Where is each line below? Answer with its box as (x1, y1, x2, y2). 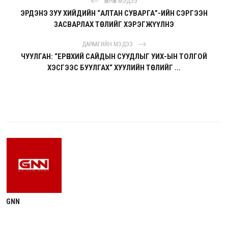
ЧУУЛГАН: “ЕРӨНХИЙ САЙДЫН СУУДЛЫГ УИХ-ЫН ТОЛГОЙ (21, 52, 207, 62)
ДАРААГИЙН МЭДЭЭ (81, 40, 134, 48)
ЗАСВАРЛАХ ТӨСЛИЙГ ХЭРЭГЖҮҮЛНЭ (54, 20, 174, 30)
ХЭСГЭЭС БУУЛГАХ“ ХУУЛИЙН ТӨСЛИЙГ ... (47, 63, 181, 73)
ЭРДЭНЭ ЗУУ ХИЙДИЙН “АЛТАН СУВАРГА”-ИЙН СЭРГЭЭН (20, 9, 208, 18)
